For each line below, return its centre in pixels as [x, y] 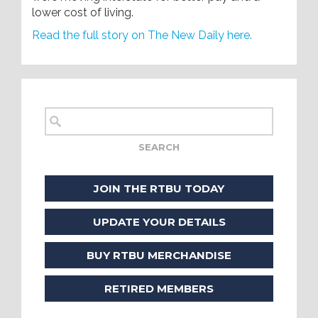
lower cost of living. [83, 12]
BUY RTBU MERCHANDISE [159, 255]
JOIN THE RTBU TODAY [159, 188]
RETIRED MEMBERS [159, 288]
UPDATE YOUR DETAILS [159, 221]
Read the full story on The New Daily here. [143, 35]
